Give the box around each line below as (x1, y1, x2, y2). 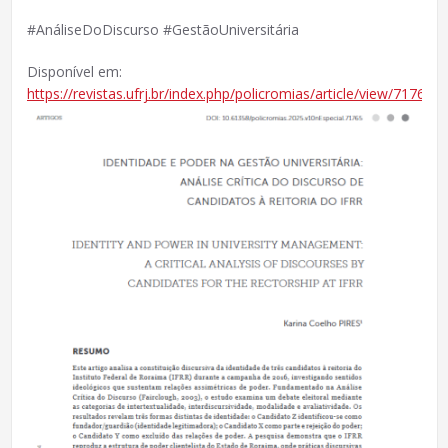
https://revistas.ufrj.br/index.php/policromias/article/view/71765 (26, 84, 433, 103)
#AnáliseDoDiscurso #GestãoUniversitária (26, 20, 299, 39)
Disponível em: (26, 62, 122, 81)
